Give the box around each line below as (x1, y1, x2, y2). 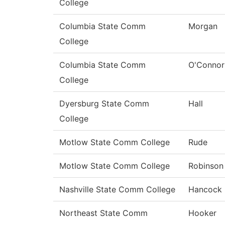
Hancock (188, 184, 222, 195)
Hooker (188, 208, 216, 218)
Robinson (188, 161, 223, 171)
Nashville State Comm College (59, 184, 175, 195)
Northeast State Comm (59, 208, 148, 218)
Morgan (188, 21, 217, 32)
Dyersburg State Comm (59, 98, 149, 109)
